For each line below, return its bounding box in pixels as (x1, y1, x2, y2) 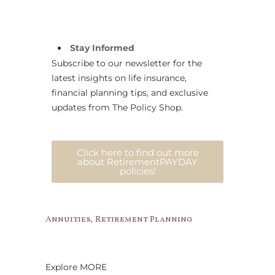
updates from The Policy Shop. (52, 102, 183, 114)
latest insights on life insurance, (52, 72, 187, 84)
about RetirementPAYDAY (77, 156, 198, 168)
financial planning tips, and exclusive (52, 87, 208, 99)
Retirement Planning (95, 214, 193, 226)
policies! (119, 165, 156, 177)
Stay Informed (70, 42, 134, 54)
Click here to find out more (76, 147, 199, 159)
